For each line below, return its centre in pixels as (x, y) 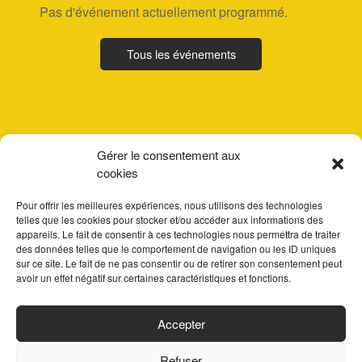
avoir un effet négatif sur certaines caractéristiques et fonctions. (154, 278)
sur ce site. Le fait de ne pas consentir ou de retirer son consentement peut (179, 263)
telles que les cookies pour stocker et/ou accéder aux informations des (170, 219)
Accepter (181, 323)
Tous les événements (181, 53)
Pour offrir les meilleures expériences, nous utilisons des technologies (169, 205)
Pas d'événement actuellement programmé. (163, 11)
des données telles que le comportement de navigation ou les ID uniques (176, 248)
